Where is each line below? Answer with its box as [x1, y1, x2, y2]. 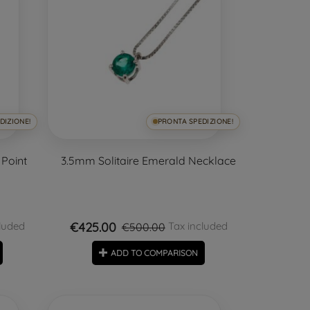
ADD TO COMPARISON [111, 247, 199, 258]
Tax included [165, 219, 228, 232]
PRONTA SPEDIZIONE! [157, 116, 233, 126]
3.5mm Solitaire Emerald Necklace [61, 153, 237, 167]
